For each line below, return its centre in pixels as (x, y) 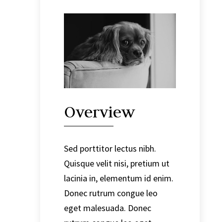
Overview (99, 111)
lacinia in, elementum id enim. (118, 178)
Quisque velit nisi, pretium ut (116, 163)
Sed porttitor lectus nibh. (110, 148)
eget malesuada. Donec (107, 208)
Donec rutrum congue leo (111, 193)
